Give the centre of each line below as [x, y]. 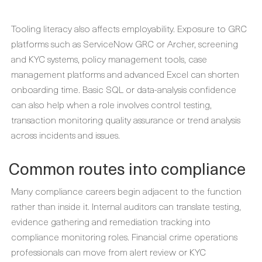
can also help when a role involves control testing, [111, 104]
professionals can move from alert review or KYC [108, 251]
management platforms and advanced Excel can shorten [125, 74]
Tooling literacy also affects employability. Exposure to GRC [129, 28]
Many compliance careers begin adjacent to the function [126, 191]
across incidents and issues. [65, 135]
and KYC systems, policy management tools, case [109, 58]
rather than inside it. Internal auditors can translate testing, [126, 206]
